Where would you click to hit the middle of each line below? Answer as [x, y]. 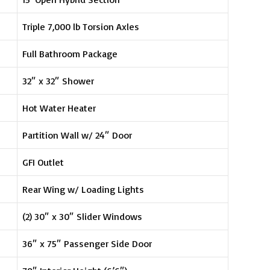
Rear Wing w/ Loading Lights [83, 189]
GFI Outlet [43, 162]
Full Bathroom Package [70, 53]
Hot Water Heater [59, 108]
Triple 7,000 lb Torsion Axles [81, 26]
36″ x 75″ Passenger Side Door [87, 243]
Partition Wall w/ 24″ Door [77, 135]
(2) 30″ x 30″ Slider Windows [83, 216]
